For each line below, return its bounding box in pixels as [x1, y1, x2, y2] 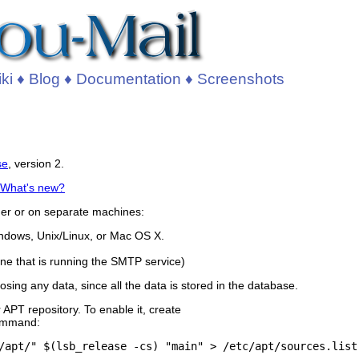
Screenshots [196, 71, 284, 87]
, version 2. [8, 156, 64, 170]
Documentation [75, 71, 181, 87]
